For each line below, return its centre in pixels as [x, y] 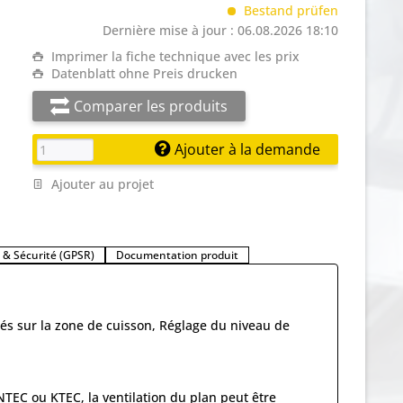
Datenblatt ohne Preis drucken [143, 73]
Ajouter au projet [101, 184]
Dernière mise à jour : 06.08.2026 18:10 [220, 30]
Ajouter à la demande [246, 149]
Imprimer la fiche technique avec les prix [174, 56]
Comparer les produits [151, 106]
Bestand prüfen [289, 10]
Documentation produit [177, 255]
